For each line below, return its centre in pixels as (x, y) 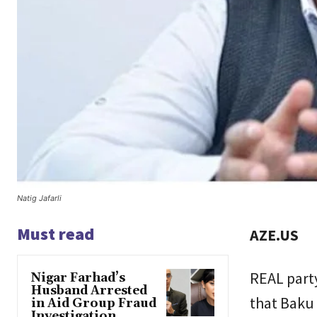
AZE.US (274, 235)
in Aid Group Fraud (94, 303)
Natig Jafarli (39, 198)
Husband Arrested (89, 290)
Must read (56, 234)
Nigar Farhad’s (78, 278)
